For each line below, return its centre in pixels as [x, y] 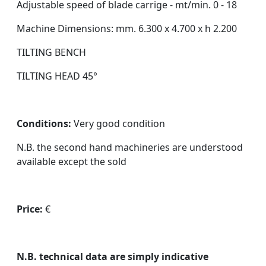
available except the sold [72, 161]
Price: [30, 209]
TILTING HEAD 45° [57, 76]
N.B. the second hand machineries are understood [130, 147]
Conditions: [44, 123]
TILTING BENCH [51, 52]
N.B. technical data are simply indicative [113, 256]
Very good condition [118, 123]
